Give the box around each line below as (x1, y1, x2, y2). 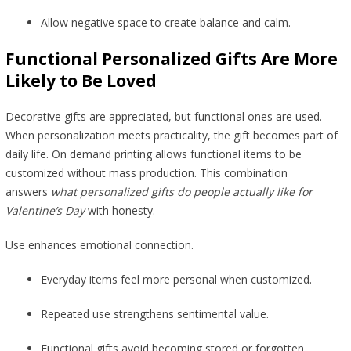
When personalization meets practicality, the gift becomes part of (5, 128, 338, 143)
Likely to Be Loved (5, 70, 157, 92)
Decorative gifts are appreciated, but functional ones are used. (5, 109, 322, 125)
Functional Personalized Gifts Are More (5, 48, 338, 71)
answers (5, 184, 51, 200)
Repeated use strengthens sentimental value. (40, 306, 272, 322)
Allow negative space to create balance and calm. (40, 15, 294, 31)
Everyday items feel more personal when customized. (40, 272, 315, 288)
